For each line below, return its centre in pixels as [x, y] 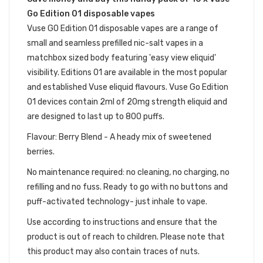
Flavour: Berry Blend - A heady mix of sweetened [119, 137]
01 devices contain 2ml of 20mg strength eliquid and [127, 102]
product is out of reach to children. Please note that [126, 237]
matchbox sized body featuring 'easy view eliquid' [122, 58]
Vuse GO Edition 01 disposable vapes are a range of [123, 28]
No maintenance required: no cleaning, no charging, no [128, 172]
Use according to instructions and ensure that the [122, 222]
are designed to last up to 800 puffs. [96, 117]
